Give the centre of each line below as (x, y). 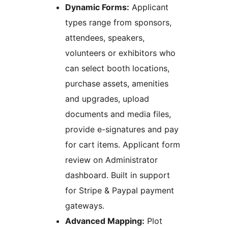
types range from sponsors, (118, 23)
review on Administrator (111, 160)
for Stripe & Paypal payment (120, 191)
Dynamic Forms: (97, 7)
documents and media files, (118, 114)
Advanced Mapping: (105, 221)
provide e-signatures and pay (122, 130)
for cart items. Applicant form (123, 145)
